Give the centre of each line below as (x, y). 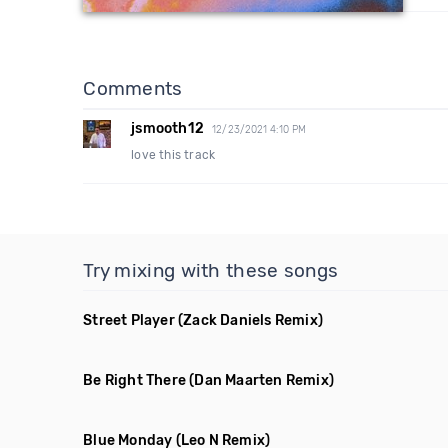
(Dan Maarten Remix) (262, 380)
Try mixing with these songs (211, 270)
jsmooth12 (168, 128)
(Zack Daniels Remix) (251, 320)
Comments (133, 88)
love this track (173, 155)
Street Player (129, 320)
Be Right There (135, 380)
